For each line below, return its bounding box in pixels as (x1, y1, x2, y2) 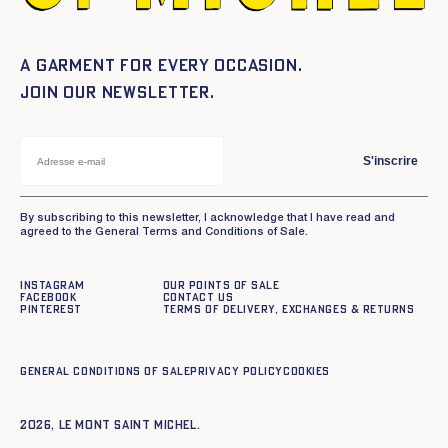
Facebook (20, 292, 77, 304)
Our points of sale (162, 280, 280, 292)
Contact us (162, 292, 234, 304)
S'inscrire (363, 154, 418, 169)
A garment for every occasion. (20, 57, 303, 75)
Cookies (283, 366, 330, 378)
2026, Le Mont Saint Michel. (20, 419, 201, 432)
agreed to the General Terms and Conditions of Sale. (20, 227, 308, 239)
